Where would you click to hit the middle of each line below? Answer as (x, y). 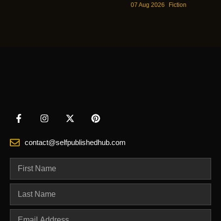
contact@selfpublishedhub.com (75, 142)
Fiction (178, 5)
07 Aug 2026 (148, 5)
